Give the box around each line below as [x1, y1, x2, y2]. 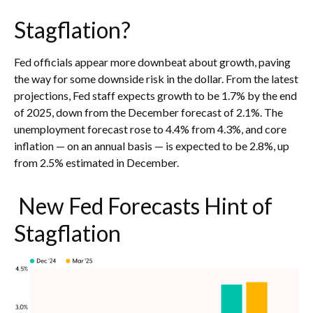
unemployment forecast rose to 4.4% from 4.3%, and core [14, 122, 286, 136]
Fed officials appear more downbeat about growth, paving [14, 55, 291, 69]
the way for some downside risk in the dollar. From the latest [14, 72, 298, 86]
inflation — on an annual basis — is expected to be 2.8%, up [14, 139, 289, 153]
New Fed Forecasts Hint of [14, 192, 272, 220]
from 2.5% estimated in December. [14, 156, 179, 170]
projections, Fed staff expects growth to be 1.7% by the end [14, 89, 297, 103]
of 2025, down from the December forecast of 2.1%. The [14, 105, 283, 119]
